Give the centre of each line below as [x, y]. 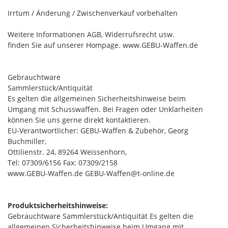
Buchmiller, [27, 141]
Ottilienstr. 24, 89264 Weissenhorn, [67, 152]
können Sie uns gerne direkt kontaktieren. [79, 120]
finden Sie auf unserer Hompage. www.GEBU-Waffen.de [103, 45]
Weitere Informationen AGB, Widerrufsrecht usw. [91, 34]
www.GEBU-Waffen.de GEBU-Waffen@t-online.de [91, 173]
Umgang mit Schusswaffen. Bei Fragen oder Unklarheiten [105, 109]
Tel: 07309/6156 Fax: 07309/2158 [63, 162]
